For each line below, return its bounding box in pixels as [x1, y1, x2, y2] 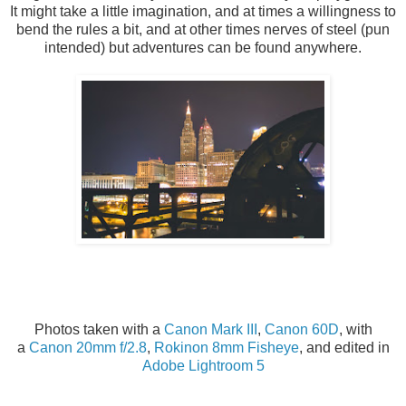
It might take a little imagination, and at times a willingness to [10, 4, 396, 20]
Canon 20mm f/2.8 [28, 340, 147, 356]
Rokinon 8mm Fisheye [153, 340, 299, 356]
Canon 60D [264, 322, 339, 338]
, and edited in [298, 340, 390, 356]
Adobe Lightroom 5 [141, 358, 265, 374]
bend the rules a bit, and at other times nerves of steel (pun [16, 22, 390, 38]
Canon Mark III [163, 322, 257, 338]
